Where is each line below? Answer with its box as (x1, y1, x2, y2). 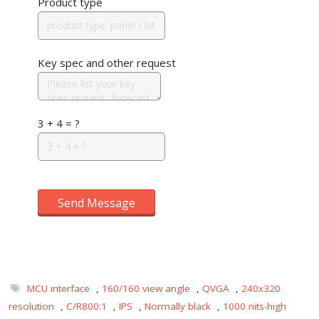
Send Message (58, 194, 136, 211)
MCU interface (27, 281, 90, 295)
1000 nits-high (223, 299, 286, 313)
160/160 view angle (102, 281, 190, 295)
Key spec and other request (38, 55, 177, 70)
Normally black (145, 299, 211, 313)
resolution (9, 299, 54, 313)
